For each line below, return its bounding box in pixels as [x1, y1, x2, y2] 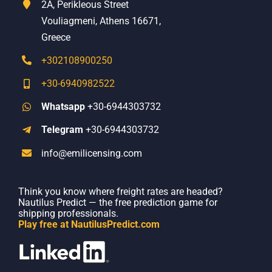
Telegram [41, 124, 86, 136]
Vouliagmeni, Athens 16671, [41, 15, 161, 27]
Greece [41, 31, 71, 43]
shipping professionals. [18, 208, 118, 220]
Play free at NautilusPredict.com [18, 219, 160, 231]
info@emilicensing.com [41, 147, 143, 159]
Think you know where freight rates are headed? [18, 186, 223, 198]
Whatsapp [41, 101, 86, 113]
